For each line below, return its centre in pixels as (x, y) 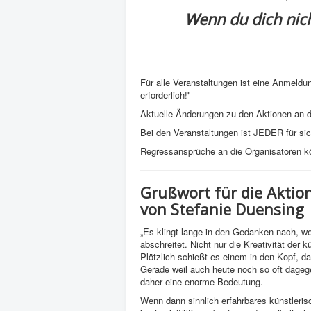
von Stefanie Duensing (222, 209)
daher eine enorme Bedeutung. (202, 282)
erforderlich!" (166, 95)
